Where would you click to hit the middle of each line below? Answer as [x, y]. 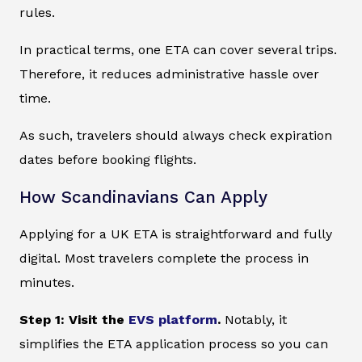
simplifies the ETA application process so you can [174, 344]
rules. [37, 13]
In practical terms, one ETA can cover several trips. [178, 50]
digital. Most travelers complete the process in [164, 259]
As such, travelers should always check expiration [176, 136]
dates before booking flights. [108, 160]
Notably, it [254, 320]
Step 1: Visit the [74, 320]
